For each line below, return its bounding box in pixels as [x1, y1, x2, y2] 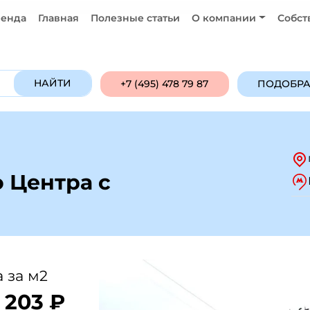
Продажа [9, 24, 57, 36]
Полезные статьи [91, 12, 181, 24]
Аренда [68, 24, 109, 36]
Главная [38, 12, 80, 24]
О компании [192, 12, 257, 24]
